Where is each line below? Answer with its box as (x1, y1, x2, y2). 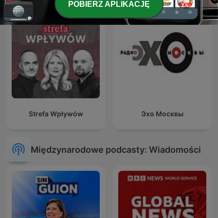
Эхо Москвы (141, 109, 183, 118)
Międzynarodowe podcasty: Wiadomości (31, 144, 201, 155)
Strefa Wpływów (28, 109, 83, 118)
